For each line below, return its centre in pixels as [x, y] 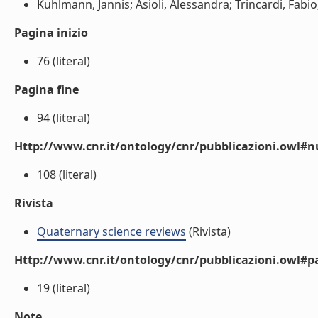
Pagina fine [46, 89]
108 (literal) [67, 175]
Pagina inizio [51, 33]
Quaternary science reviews [111, 231]
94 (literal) [64, 118]
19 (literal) [64, 288]
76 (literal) [64, 61]
